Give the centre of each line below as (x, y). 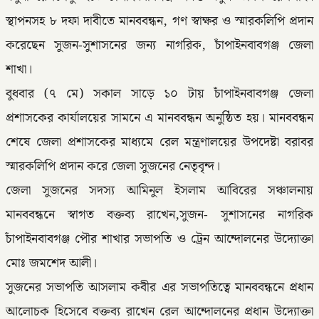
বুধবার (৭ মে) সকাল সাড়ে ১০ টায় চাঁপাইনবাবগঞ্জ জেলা (159, 94)
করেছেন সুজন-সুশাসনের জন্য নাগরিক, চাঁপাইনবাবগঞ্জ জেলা (159, 45)
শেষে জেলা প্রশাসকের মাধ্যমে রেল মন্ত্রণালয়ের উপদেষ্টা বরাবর (159, 142)
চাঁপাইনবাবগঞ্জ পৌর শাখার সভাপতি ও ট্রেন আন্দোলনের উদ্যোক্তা (159, 239)
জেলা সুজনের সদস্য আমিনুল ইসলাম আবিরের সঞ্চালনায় (159, 190)
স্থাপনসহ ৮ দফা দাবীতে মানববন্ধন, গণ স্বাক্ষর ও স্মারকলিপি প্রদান (159, 21)
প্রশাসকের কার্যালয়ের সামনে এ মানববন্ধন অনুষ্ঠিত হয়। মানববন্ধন (159, 118)
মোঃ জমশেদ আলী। (51, 263)
